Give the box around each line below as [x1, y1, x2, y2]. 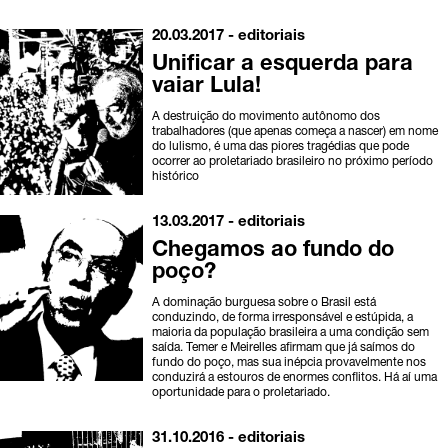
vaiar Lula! [152, 76, 262, 99]
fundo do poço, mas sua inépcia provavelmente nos [152, 357, 427, 370]
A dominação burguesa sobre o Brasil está [152, 297, 377, 310]
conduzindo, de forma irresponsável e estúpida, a [152, 312, 414, 325]
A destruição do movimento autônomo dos [152, 111, 381, 124]
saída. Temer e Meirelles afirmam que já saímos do [152, 342, 416, 355]
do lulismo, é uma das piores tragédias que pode [152, 141, 410, 154]
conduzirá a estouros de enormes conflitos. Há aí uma [152, 372, 438, 385]
